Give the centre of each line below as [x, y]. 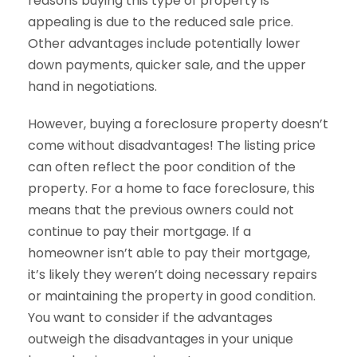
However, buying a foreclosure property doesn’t [178, 124]
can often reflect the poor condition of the [162, 167]
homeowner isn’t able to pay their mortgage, [169, 253]
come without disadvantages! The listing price [172, 145]
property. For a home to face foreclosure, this [171, 188]
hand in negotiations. [94, 86]
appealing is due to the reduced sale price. [161, 22]
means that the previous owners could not [161, 210]
